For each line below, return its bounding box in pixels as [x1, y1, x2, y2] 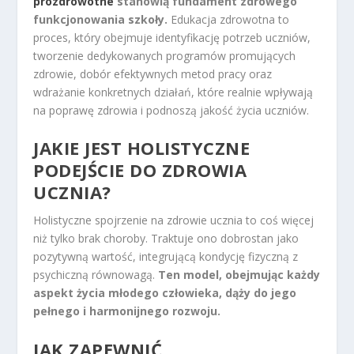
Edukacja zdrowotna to [168, 12, 290, 28]
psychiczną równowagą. [33, 267, 159, 283]
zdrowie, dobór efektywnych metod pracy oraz [33, 66, 273, 82]
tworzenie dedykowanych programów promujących [33, 48, 296, 64]
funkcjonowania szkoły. [33, 12, 168, 28]
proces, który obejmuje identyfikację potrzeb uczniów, [33, 30, 311, 46]
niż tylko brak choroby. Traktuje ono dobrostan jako [33, 231, 299, 247]
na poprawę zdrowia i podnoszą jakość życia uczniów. [33, 103, 310, 119]
